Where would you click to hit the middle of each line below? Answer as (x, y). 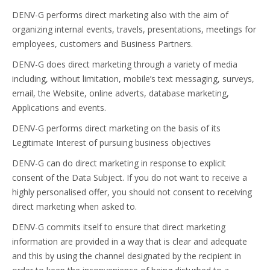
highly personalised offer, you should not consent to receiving (132, 192)
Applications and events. (59, 108)
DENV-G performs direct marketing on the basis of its (116, 128)
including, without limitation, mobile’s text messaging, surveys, (133, 79)
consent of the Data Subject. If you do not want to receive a (130, 177)
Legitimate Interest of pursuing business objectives (111, 143)
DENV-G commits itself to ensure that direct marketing (119, 227)
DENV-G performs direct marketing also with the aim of (120, 15)
